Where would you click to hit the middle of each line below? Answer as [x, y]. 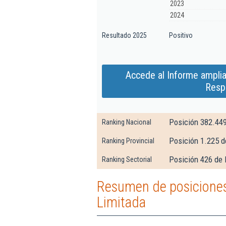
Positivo [181, 35]
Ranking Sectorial [127, 159]
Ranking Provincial [128, 141]
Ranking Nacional [127, 122]
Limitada [121, 202]
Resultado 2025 [124, 35]
